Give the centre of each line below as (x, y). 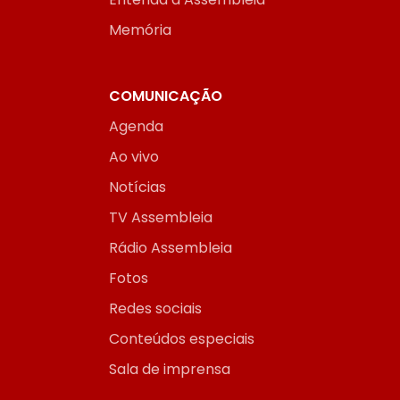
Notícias (137, 187)
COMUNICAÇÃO (166, 96)
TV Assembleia (161, 218)
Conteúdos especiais (182, 339)
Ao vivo (134, 157)
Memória (140, 30)
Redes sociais (155, 309)
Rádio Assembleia (171, 248)
